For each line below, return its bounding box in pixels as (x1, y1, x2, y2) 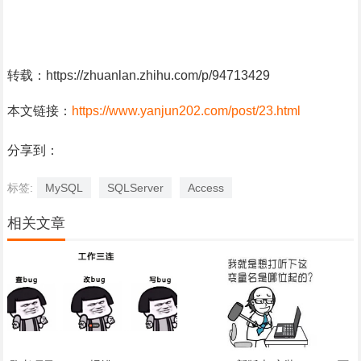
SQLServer (106, 180, 164, 194)
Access (187, 180, 224, 194)
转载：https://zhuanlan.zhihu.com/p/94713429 (6, 68, 270, 82)
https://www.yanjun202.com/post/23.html (71, 103, 301, 118)
